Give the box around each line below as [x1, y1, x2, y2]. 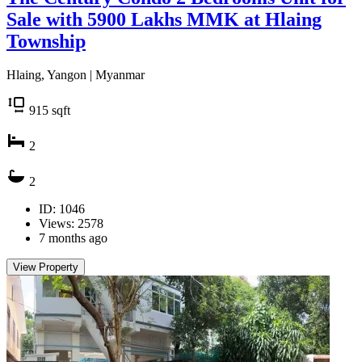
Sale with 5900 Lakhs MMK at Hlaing [6, 8, 322, 30]
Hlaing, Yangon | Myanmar [6, 68, 145, 82]
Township [6, 30, 86, 52]
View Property [13, 261, 78, 274]
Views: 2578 [39, 217, 103, 231]
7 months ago [39, 231, 107, 246]
